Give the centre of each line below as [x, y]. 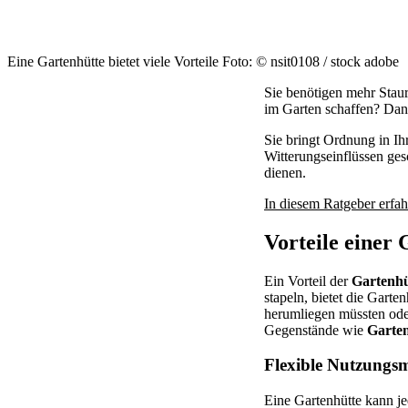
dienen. [285, 172]
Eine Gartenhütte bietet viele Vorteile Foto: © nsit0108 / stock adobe [203, 61]
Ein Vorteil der [308, 280]
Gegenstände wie [316, 330]
